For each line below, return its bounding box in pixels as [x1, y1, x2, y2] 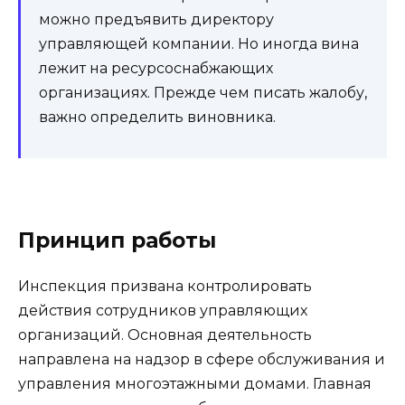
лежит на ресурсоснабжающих [39, 60, 273, 78]
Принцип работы [18, 228, 216, 254]
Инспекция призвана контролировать [18, 278, 312, 296]
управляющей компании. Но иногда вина [39, 35, 359, 53]
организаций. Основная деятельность [18, 326, 312, 344]
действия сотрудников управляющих [18, 302, 307, 320]
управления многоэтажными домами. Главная [18, 375, 372, 393]
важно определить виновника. [39, 108, 276, 127]
